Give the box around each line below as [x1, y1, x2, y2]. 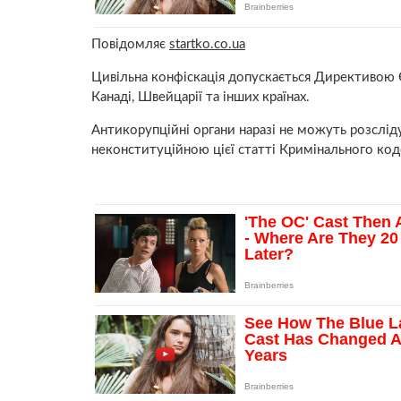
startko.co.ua [169, 38, 245, 52]
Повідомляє [91, 38, 169, 52]
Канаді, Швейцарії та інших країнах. [91, 90, 310, 105]
